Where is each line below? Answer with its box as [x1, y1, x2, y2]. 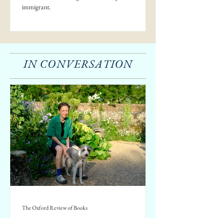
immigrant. [22, 2, 51, 11]
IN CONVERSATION [23, 56, 133, 71]
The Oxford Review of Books [22, 203, 88, 212]
